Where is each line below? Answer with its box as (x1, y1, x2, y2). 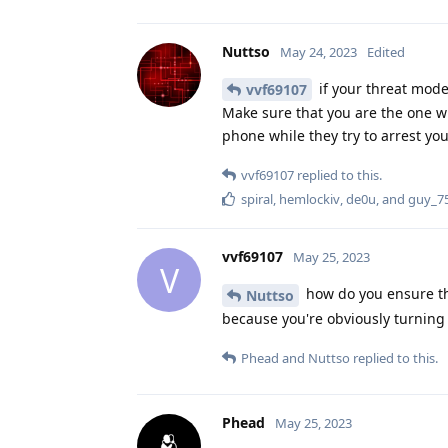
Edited (367, 42, 405, 61)
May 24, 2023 (280, 42, 357, 61)
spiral (241, 190, 273, 209)
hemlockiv (279, 190, 340, 209)
